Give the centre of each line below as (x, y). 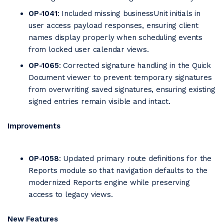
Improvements (34, 126)
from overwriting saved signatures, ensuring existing (122, 89)
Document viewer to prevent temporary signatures (120, 77)
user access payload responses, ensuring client (113, 25)
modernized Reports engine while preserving (109, 182)
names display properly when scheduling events (115, 37)
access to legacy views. (71, 194)
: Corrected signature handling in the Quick (135, 65)
